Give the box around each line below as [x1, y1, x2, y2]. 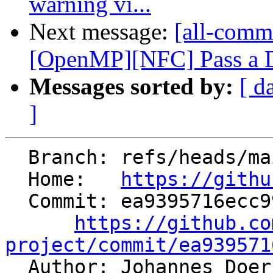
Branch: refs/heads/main [5, 146, 28, 169]
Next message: [29, 18, 174, 45]
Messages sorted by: [29, 73, 233, 100]
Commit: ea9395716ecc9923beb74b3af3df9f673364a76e [5, 190, 28, 213]
